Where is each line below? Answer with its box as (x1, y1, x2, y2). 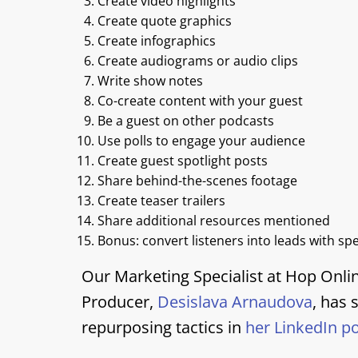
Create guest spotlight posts (97, 152, 268, 169)
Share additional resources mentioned (97, 212, 330, 229)
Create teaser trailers (97, 192, 225, 209)
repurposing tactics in (82, 316, 245, 338)
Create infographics (97, 32, 216, 50)
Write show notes (97, 72, 203, 89)
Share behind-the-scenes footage (97, 172, 297, 189)
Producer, (82, 291, 157, 312)
